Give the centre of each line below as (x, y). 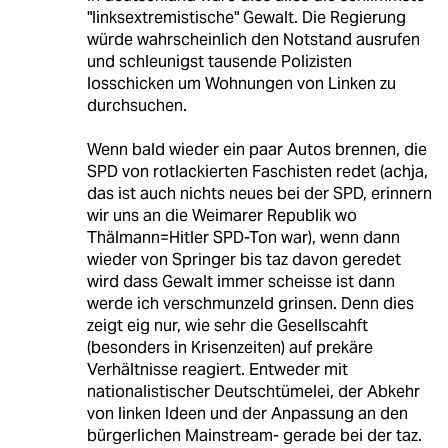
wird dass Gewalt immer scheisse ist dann (240, 282)
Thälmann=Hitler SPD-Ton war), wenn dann (243, 238)
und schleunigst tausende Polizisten (219, 62)
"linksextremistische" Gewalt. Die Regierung (246, 18)
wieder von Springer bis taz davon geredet (243, 260)
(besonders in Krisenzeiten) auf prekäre (229, 348)
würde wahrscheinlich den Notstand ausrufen (253, 40)
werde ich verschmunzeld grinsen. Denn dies (250, 304)
